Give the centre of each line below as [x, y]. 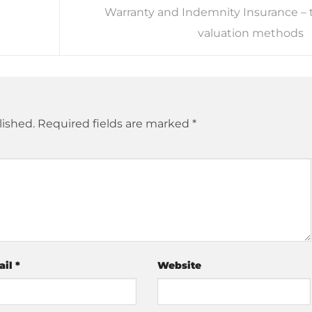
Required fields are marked [115, 123]
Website [179, 266]
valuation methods [252, 33]
